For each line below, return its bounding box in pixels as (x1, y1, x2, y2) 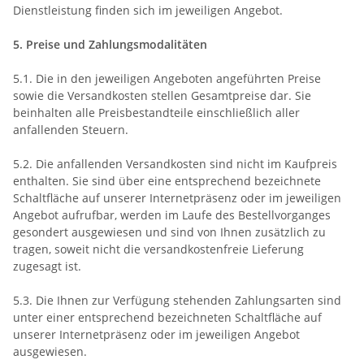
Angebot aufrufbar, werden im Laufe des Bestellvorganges (13, 206, 331, 223)
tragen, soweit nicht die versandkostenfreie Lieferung (13, 240, 304, 257)
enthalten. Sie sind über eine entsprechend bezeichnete (13, 172, 321, 188)
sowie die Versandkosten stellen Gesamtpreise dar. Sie (13, 87, 311, 103)
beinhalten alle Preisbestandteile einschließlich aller (13, 104, 300, 120)
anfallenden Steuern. (13, 121, 128, 137)
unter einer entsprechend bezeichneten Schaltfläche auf (13, 309, 322, 325)
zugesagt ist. (13, 258, 81, 274)
